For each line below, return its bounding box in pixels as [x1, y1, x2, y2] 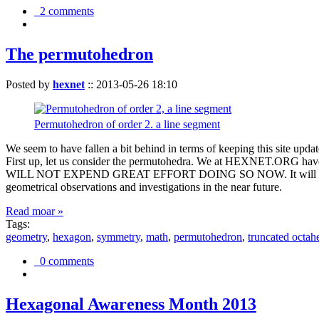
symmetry [97, 231, 140, 244]
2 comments [34, 5, 94, 18]
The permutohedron [6, 45, 153, 64]
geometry [6, 231, 47, 244]
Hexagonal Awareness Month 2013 [6, 295, 256, 314]
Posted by [6, 78, 53, 91]
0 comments [34, 255, 94, 268]
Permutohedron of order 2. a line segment [34, 118, 220, 131]
